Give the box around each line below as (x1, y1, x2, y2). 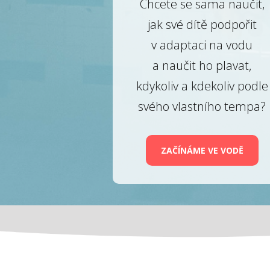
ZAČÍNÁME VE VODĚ (160, 144, 243, 156)
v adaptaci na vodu (151, 36, 253, 53)
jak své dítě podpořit (147, 16, 257, 33)
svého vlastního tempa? (138, 98, 266, 115)
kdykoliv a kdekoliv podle (136, 77, 268, 94)
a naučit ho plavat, (152, 57, 252, 74)
